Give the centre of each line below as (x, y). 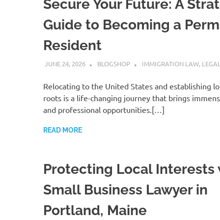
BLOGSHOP (113, 64)
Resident (72, 45)
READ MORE (63, 130)
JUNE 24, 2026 (65, 64)
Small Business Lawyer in (125, 190)
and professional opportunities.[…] (104, 110)
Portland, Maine (95, 211)
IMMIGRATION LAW (170, 64)
